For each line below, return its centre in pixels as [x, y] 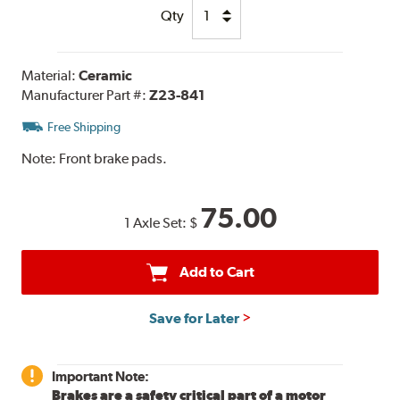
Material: [50, 75]
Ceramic [106, 75]
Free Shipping [84, 126]
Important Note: [101, 376]
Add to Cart [217, 271]
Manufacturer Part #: [86, 95]
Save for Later [194, 318]
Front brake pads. [113, 158]
